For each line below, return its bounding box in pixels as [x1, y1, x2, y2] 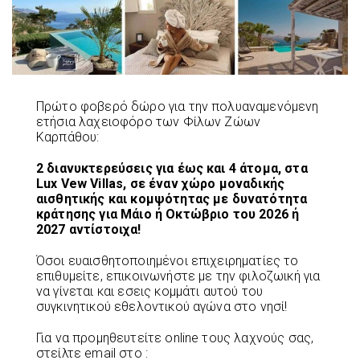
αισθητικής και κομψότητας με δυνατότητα [36, 190, 308, 207]
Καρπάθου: [36, 129, 100, 145]
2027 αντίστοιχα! [36, 221, 141, 237]
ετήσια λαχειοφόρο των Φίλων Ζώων [36, 113, 261, 129]
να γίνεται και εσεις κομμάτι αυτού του [36, 283, 264, 299]
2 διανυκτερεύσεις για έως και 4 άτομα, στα [36, 160, 308, 176]
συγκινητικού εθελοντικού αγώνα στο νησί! [36, 298, 288, 314]
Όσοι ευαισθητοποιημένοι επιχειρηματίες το [36, 252, 299, 268]
